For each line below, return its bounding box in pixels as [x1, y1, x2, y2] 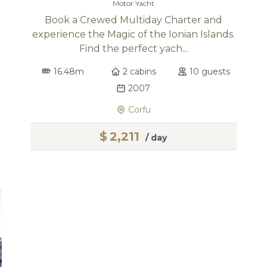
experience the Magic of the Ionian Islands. [32, 29, 235, 40]
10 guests [190, 66, 231, 77]
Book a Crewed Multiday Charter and [44, 14, 222, 26]
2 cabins [122, 66, 156, 77]
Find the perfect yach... [79, 43, 188, 54]
